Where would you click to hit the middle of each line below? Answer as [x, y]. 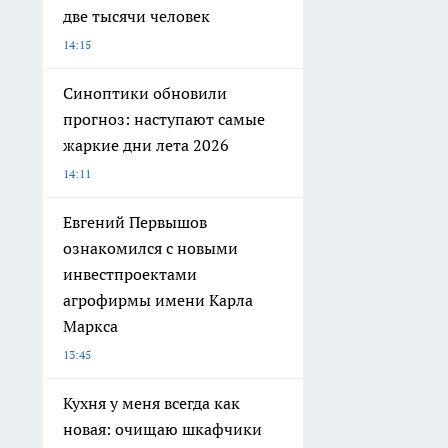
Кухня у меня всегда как [151, 402]
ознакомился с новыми [150, 247]
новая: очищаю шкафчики [162, 428]
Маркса [90, 325]
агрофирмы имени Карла [158, 299]
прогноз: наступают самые [164, 118]
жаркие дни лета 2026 [146, 144]
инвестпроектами [130, 273]
